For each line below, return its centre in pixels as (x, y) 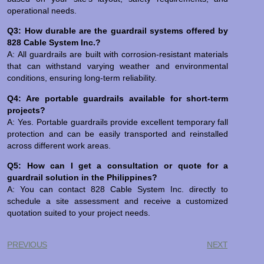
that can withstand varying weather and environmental (118, 66)
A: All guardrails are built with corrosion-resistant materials (118, 55)
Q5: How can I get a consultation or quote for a (118, 165)
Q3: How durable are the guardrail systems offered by (118, 31)
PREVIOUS (27, 245)
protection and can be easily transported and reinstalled (118, 133)
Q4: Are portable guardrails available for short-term (118, 98)
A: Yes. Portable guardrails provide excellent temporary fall (118, 122)
